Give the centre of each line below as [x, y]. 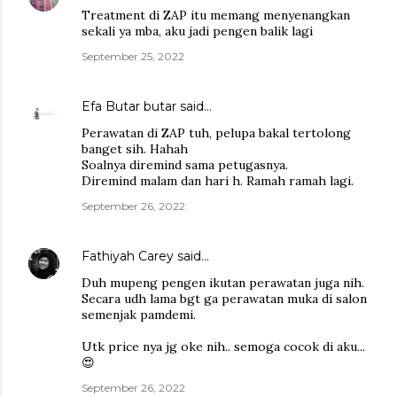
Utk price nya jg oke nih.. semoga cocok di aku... [223, 346]
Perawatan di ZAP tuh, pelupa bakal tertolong [216, 132]
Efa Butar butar [129, 106]
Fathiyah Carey [128, 256]
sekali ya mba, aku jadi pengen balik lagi [197, 31]
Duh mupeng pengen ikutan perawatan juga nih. [223, 282]
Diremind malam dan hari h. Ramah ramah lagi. [218, 180]
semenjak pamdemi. [139, 314]
